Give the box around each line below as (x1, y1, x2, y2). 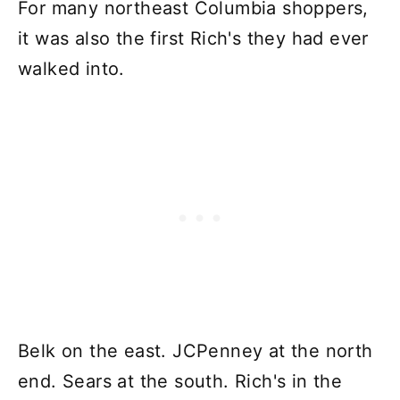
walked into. (18, 58, 125, 80)
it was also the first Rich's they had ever (18, 28, 369, 50)
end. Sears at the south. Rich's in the (18, 371, 343, 393)
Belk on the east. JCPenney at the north (18, 340, 373, 362)
